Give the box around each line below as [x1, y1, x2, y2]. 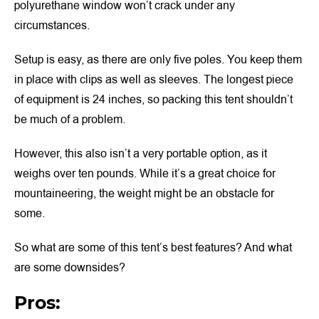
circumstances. [14, 17, 90, 33]
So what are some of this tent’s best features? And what [14, 239, 292, 256]
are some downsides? [14, 259, 125, 276]
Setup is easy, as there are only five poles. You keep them [14, 51, 302, 68]
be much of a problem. [14, 111, 125, 127]
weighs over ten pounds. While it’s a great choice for [14, 165, 276, 182]
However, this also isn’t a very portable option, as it [14, 145, 267, 162]
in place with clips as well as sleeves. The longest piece [14, 71, 293, 88]
